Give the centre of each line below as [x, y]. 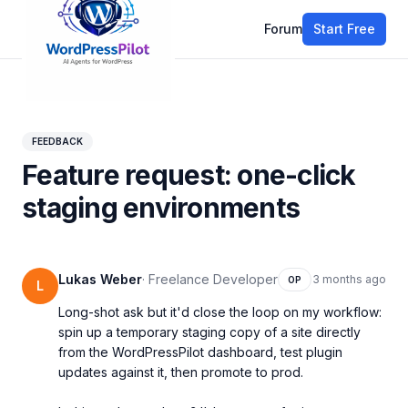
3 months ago [349, 279]
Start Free [344, 29]
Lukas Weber [100, 279]
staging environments [161, 208]
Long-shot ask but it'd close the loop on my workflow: [220, 312]
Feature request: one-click [189, 175]
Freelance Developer [213, 279]
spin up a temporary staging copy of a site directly [209, 332]
